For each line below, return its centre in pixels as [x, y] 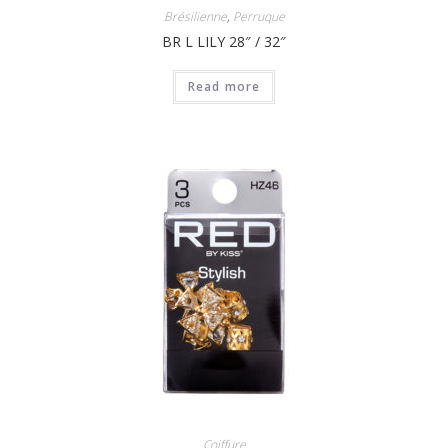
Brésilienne [195, 16]
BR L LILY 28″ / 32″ [224, 41]
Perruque [258, 16]
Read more [224, 86]
